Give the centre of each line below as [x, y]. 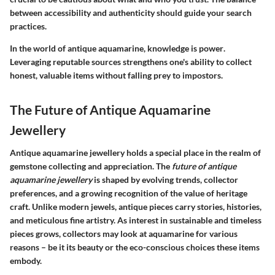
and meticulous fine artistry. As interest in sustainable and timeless [136, 220]
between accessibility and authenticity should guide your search [131, 12]
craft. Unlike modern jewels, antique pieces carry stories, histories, [136, 207]
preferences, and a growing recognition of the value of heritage [129, 193]
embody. [26, 261]
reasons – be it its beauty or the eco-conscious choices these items [135, 247]
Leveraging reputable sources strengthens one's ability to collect [131, 61]
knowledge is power [185, 48]
